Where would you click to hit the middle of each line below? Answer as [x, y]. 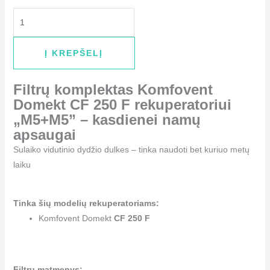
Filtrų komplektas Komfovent [113, 90]
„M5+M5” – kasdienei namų [107, 120]
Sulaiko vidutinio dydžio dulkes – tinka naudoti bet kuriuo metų [131, 150]
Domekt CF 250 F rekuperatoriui [122, 105]
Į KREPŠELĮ [74, 53]
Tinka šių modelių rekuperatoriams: [86, 203]
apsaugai [44, 135]
